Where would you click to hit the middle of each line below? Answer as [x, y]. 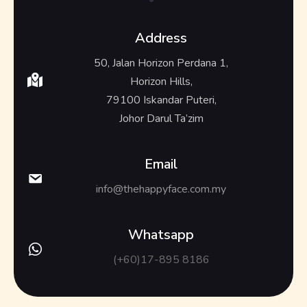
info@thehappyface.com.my [161, 189]
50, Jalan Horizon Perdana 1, [161, 63]
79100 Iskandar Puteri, [161, 100]
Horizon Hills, [161, 81]
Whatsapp [161, 234]
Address [161, 38]
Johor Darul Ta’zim [161, 118]
